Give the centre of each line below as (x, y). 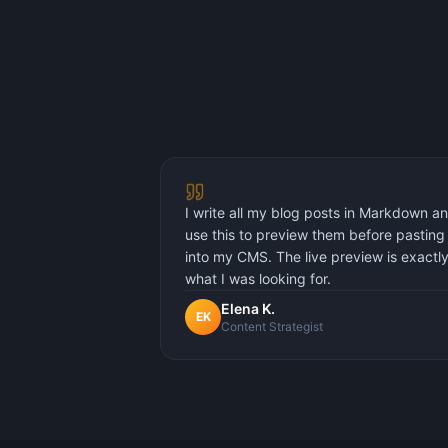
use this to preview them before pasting (315, 234)
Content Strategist (272, 326)
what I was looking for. (258, 278)
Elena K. (248, 308)
